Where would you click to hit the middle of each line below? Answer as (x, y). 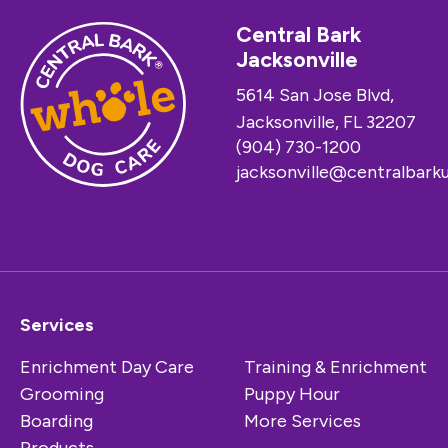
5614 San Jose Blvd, (315, 95)
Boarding (56, 421)
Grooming (62, 394)
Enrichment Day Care (107, 367)
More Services (302, 421)
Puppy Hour (292, 394)
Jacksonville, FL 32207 (326, 122)
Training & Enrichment (335, 367)
